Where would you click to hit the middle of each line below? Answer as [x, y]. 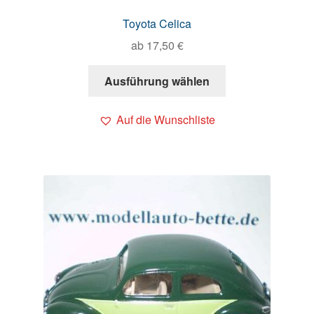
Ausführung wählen [157, 81]
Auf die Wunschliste [166, 119]
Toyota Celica [157, 24]
